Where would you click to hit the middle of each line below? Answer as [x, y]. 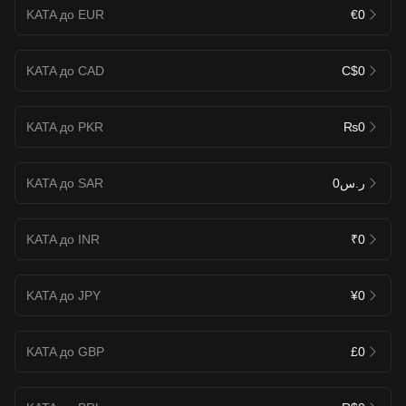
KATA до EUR [65, 14]
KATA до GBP [65, 351]
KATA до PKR [65, 126]
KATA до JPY [63, 295]
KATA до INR [63, 239]
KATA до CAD [65, 70]
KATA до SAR [65, 183]
